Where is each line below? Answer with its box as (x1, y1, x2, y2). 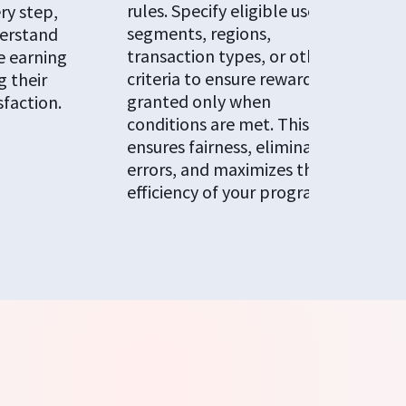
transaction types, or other (126, 44, 332, 68)
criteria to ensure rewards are (126, 67, 348, 91)
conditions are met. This (126, 112, 309, 136)
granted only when (126, 90, 271, 113)
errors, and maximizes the (126, 158, 323, 181)
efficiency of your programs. (126, 180, 338, 204)
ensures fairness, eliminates (126, 135, 335, 159)
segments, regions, (126, 22, 271, 45)
